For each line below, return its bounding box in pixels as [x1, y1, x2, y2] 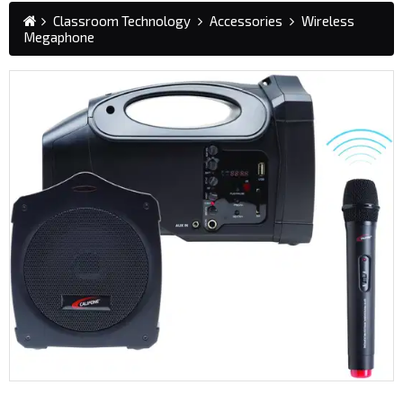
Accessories [210, 12, 282, 29]
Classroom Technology [53, 12, 191, 29]
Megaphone [23, 28, 94, 45]
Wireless [301, 12, 354, 29]
